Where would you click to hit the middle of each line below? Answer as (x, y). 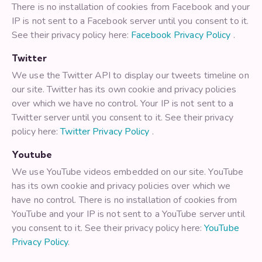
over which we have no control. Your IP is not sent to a (123, 104)
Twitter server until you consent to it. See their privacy (123, 118)
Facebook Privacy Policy (182, 35)
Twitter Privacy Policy (106, 132)
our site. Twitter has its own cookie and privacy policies (124, 90)
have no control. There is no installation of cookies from (124, 200)
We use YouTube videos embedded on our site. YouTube (128, 172)
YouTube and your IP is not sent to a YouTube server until (128, 214)
